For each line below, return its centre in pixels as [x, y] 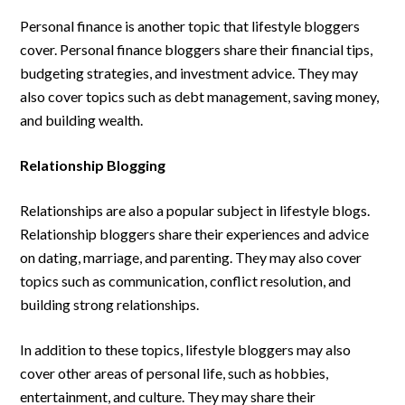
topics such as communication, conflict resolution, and [186, 281]
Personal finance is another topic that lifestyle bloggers [190, 26]
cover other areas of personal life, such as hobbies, [174, 373]
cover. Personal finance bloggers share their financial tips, [197, 49]
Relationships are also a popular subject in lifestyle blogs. [195, 210]
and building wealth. [82, 120]
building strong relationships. [110, 304]
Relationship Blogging [93, 165]
